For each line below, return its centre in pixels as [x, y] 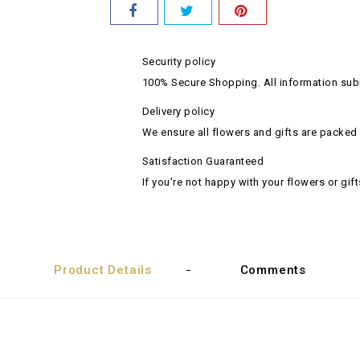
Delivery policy [178, 111]
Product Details [103, 270]
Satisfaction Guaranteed [202, 161]
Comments [273, 270]
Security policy [178, 61]
